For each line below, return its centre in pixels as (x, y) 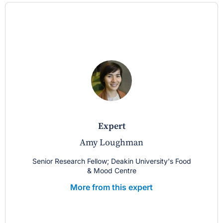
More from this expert (111, 187)
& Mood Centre (111, 171)
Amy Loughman (111, 143)
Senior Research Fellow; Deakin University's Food (111, 161)
